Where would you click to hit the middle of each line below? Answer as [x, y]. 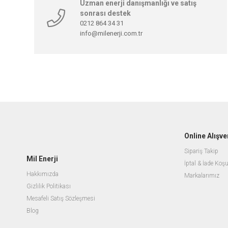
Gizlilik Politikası [49, 187]
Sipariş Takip [201, 151]
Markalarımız [202, 176]
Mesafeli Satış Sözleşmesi [61, 199]
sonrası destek [105, 13]
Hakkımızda [42, 174]
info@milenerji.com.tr [111, 34]
